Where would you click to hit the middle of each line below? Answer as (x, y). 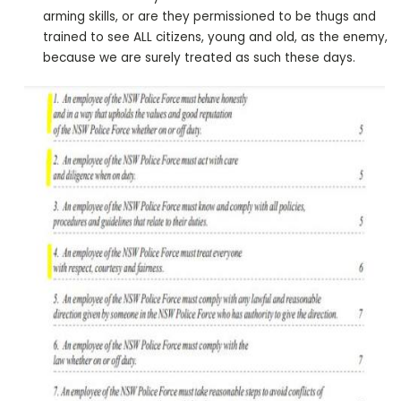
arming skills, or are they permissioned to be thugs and (210, 17)
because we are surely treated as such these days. (200, 58)
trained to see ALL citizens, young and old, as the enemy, (216, 38)
